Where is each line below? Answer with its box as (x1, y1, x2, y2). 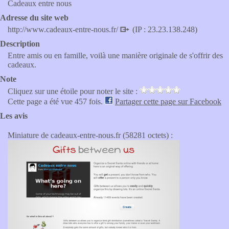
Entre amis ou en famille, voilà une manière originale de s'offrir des (8, 51, 223, 60)
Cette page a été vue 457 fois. (8, 97, 105, 106)
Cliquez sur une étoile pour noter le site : (8, 87, 140, 96)
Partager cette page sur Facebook (115, 97, 221, 106)
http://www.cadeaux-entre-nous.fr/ (8, 25, 120, 34)
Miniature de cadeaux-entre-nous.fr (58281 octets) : (8, 131, 173, 140)
